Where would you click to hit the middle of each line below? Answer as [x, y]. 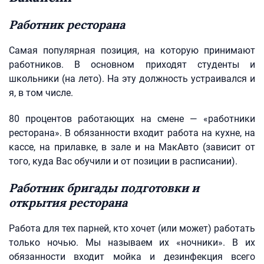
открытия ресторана [68, 202]
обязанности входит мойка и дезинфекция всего [132, 257]
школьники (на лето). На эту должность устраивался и [132, 79]
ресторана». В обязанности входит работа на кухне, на [132, 133]
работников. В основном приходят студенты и [132, 65]
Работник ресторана [67, 24]
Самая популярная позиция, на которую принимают [132, 50]
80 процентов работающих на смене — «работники [132, 119]
